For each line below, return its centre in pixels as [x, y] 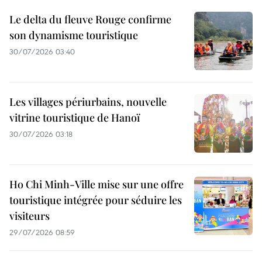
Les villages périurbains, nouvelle [88, 102]
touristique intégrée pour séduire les [96, 200]
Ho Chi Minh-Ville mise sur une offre [96, 185]
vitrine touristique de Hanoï [75, 118]
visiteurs [30, 216]
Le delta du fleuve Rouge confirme [90, 20]
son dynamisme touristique [74, 35]
